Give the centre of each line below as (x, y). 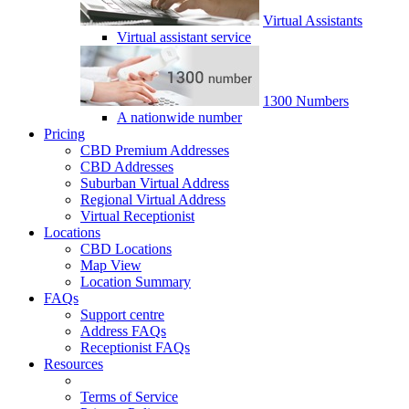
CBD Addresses (127, 167)
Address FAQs (123, 331)
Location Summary (136, 282)
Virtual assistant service (184, 37)
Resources (73, 364)
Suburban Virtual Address (155, 183)
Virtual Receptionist (137, 216)
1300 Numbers (306, 101)
